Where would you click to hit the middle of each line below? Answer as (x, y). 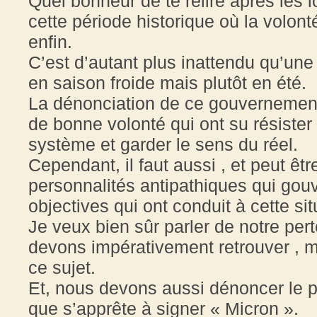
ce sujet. (62, 267)
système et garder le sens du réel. (163, 144)
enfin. (50, 41)
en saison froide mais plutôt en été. (167, 82)
